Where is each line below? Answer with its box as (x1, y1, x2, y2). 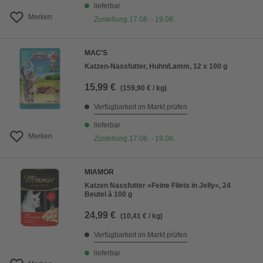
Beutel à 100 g (85, 190, 132, 199)
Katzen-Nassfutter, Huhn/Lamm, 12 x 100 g (85, 62, 227, 71)
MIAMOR (85, 168, 114, 177)
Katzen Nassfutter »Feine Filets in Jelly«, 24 (85, 181, 231, 190)
